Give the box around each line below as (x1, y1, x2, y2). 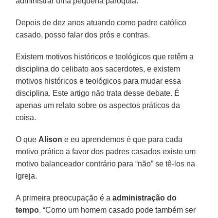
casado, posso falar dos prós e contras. (16, 30, 150, 39)
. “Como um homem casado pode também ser (39, 205, 196, 214)
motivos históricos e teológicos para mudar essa (16, 76, 182, 85)
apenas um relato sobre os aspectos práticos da (16, 101, 181, 109)
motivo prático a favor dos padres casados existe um (16, 147, 196, 156)
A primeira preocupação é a (16, 193, 113, 202)
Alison (38, 135, 63, 144)
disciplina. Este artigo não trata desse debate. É (16, 89, 180, 97)
